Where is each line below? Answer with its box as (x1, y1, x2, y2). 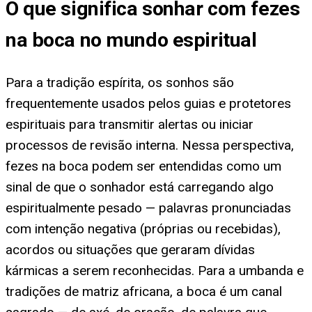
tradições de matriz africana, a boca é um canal (6, 283, 282, 299)
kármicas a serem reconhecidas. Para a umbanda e (6, 262, 304, 279)
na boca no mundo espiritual (6, 28, 257, 52)
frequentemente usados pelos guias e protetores (6, 95, 291, 111)
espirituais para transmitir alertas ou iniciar (6, 116, 253, 132)
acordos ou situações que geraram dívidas (6, 241, 255, 258)
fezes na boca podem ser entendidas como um (6, 157, 281, 174)
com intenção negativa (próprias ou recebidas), (6, 220, 281, 237)
